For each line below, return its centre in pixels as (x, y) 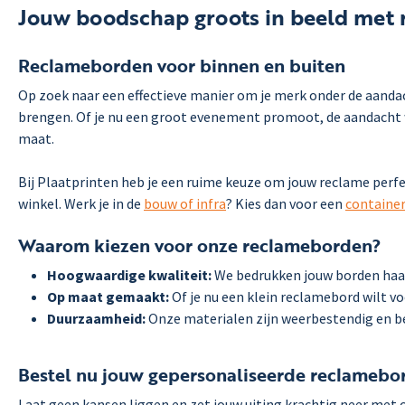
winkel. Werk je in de (80, 203)
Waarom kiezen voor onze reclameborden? (199, 245)
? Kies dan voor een (286, 203)
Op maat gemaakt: (108, 296)
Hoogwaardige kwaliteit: (129, 274)
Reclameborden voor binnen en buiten (182, 65)
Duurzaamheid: (98, 318)
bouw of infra (185, 203)
